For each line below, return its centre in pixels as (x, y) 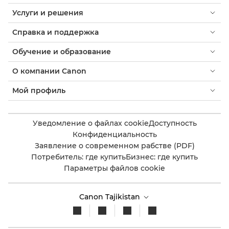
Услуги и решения (48, 13)
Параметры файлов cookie (114, 168)
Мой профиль (39, 90)
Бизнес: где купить (162, 157)
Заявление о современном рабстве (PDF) (114, 145)
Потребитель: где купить (78, 157)
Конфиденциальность (114, 134)
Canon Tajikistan (110, 197)
